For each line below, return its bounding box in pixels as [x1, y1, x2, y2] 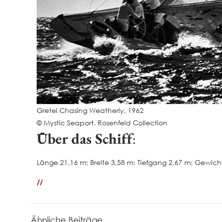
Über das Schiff [37, 128, 133, 148]
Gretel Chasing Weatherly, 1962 [37, 105, 144, 115]
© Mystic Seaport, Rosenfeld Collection [37, 117, 168, 127]
